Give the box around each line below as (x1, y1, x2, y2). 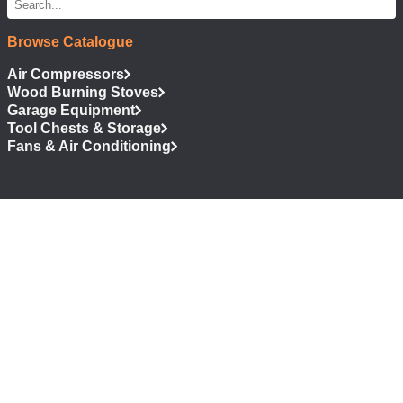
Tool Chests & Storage (7, 120, 161, 136)
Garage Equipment (7, 102, 135, 118)
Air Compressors (7, 66, 124, 82)
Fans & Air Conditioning (7, 138, 171, 154)
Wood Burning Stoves (7, 84, 158, 100)
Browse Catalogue (7, 33, 133, 49)
